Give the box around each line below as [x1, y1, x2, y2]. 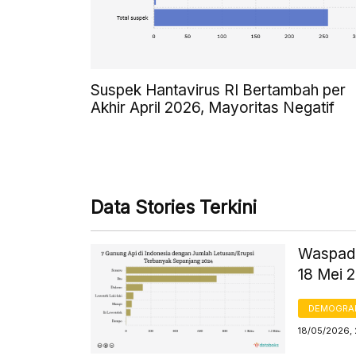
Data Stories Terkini [91, 196, 257, 219]
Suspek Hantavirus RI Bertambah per [91, 81, 346, 100]
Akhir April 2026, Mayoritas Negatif [91, 99, 335, 118]
